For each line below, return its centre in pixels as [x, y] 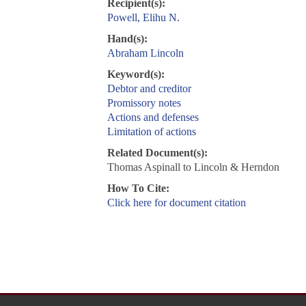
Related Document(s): [157, 153]
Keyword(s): [136, 74]
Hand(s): [127, 39]
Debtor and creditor [149, 89]
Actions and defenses [153, 117]
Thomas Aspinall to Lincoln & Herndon [193, 167]
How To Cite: [138, 189]
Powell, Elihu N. [143, 18]
